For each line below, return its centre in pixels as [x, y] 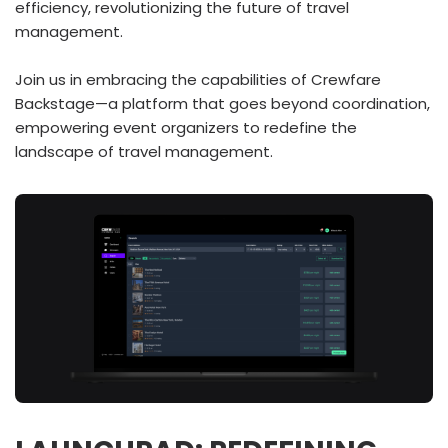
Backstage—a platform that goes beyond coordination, [222, 103]
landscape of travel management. [144, 151]
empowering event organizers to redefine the [186, 127]
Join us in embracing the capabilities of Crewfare [198, 79]
